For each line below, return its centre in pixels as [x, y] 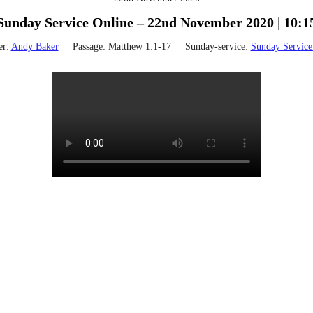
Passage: [89, 46]
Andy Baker [35, 46]
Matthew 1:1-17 [139, 46]
